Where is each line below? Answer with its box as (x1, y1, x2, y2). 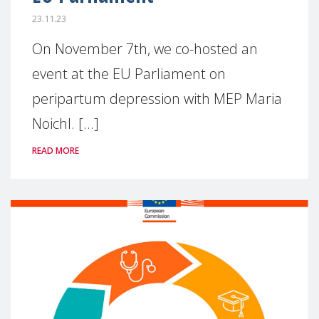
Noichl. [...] (32, 114, 99, 133)
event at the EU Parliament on (32, 64, 226, 83)
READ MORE (32, 145, 79, 157)
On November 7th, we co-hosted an (32, 39, 258, 58)
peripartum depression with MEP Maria (32, 89, 282, 108)
